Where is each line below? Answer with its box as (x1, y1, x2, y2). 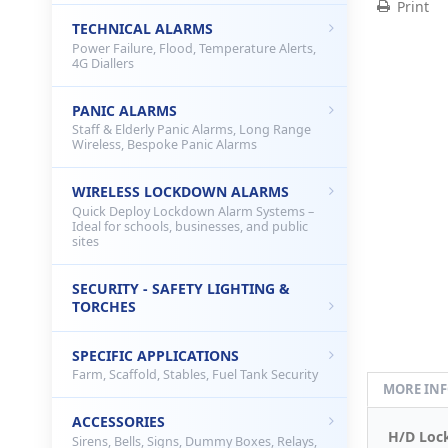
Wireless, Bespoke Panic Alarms (72, 136, 257, 153)
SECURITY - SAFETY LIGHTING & (72, 278, 290, 298)
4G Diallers (72, 54, 134, 72)
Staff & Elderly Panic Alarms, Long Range (72, 121, 311, 138)
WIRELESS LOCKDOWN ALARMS (72, 182, 289, 201)
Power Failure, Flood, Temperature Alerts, (72, 39, 316, 57)
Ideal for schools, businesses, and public (72, 217, 308, 235)
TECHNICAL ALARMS (72, 19, 213, 38)
